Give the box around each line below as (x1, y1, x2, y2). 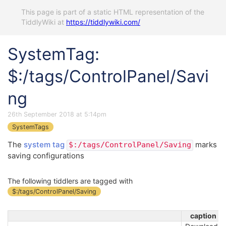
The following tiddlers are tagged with (8, 177, 133, 186)
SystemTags (12, 123, 49, 131)
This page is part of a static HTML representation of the (21, 8, 204, 16)
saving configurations (8, 151, 84, 161)
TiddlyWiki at (21, 18, 66, 26)
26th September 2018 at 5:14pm (8, 110, 106, 118)
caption (190, 211, 216, 220)
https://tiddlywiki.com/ (66, 18, 140, 26)
